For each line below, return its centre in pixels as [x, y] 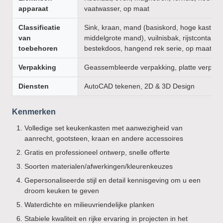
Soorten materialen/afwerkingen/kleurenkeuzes [99, 166]
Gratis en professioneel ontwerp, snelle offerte [97, 152]
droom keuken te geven [62, 191]
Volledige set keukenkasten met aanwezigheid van [104, 128]
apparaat [33, 8]
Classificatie [39, 27]
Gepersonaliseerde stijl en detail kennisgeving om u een [112, 180]
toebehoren [38, 48]
